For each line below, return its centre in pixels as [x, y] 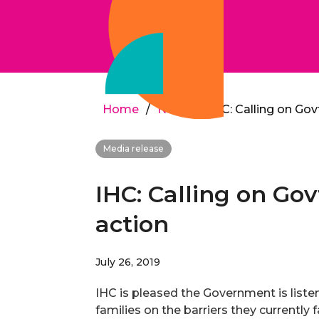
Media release [134, 148]
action [132, 224]
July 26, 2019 [128, 262]
